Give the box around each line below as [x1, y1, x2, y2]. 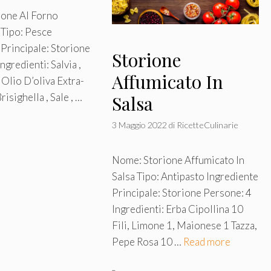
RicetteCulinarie [176, 119, 238, 130]
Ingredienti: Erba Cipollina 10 [111, 202, 243, 215]
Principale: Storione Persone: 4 [111, 186, 252, 199]
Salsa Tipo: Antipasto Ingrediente [111, 169, 258, 183]
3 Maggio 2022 [111, 119, 167, 130]
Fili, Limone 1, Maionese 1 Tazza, [111, 218, 257, 232]
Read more [183, 235, 230, 248]
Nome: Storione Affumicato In [111, 153, 244, 166]
